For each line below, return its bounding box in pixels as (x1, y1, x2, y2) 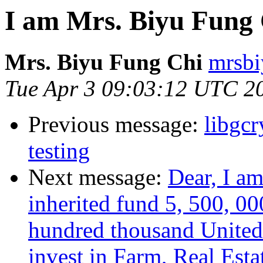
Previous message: (28, 112, 204, 137)
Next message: (28, 164, 168, 190)
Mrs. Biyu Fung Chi (5, 49, 203, 75)
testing (28, 138, 90, 164)
